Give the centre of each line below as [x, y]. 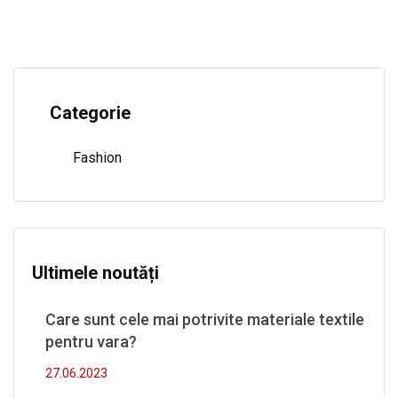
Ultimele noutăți [96, 273]
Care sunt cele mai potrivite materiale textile [205, 320]
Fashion [97, 158]
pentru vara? [91, 342]
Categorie [90, 113]
